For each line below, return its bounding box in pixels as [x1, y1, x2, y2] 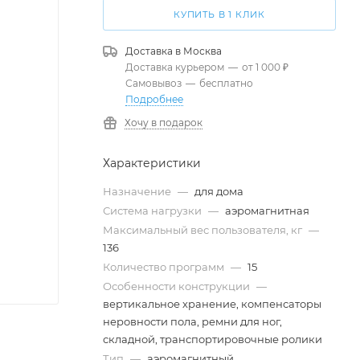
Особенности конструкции [103, 280, 252, 292]
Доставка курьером [125, 61, 224, 73]
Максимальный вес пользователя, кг [103, 223, 305, 236]
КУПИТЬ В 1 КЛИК [174, 9, 265, 20]
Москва [183, 45, 222, 57]
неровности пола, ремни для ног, [103, 315, 282, 328]
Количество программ [103, 260, 227, 273]
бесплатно [199, 77, 253, 89]
